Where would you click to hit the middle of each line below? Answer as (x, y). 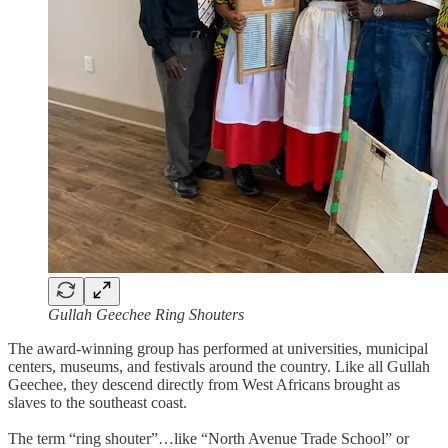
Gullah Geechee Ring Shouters (146, 314)
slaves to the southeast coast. (97, 402)
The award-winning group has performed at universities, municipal (218, 348)
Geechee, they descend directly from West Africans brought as (204, 384)
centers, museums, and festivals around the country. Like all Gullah (219, 366)
